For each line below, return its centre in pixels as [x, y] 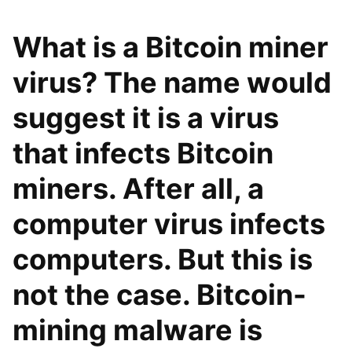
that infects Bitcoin [143, 153]
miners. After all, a [138, 189]
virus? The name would [172, 82]
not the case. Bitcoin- [159, 295]
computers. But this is [163, 259]
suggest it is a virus [146, 118]
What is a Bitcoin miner [170, 47]
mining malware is [137, 330]
